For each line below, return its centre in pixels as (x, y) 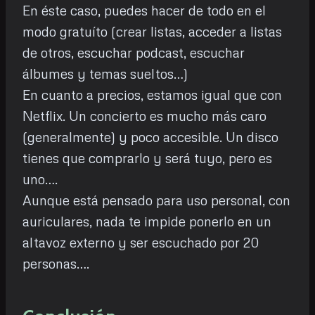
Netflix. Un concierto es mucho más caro (144, 116)
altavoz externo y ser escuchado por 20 (141, 243)
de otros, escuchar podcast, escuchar (134, 53)
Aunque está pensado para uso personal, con (156, 200)
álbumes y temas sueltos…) (105, 74)
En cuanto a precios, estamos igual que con (152, 95)
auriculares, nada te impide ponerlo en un (147, 221)
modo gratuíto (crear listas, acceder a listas (152, 32)
